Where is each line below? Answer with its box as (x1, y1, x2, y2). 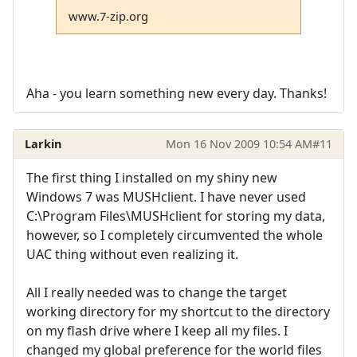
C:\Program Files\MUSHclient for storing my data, (26, 207, 325, 226)
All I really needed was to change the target (26, 284, 287, 302)
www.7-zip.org (68, 7, 148, 24)
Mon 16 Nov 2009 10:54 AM (165, 135, 312, 151)
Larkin (25, 135, 62, 151)
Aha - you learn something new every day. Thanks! (26, 84, 327, 103)
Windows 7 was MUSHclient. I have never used (26, 188, 306, 206)
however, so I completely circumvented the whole (26, 226, 323, 245)
